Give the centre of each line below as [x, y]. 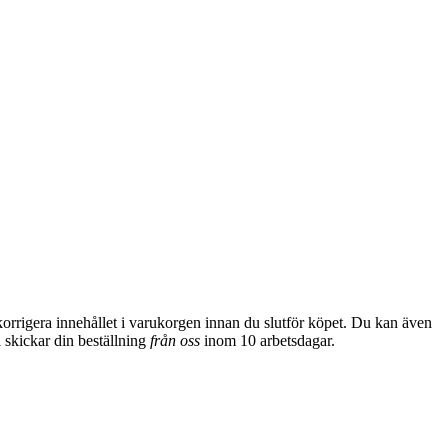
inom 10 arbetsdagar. [267, 340]
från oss [175, 340]
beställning [114, 340]
